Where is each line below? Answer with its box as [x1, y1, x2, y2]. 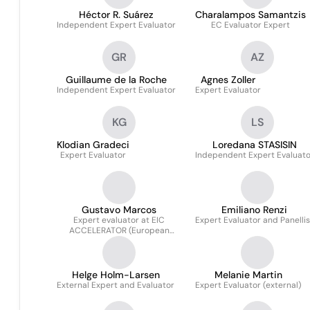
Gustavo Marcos [82, 203, 156, 216]
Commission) [93, 235, 145, 246]
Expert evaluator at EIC [73, 215, 165, 226]
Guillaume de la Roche [66, 73, 167, 86]
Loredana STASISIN [212, 138, 297, 151]
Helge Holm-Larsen [71, 268, 160, 281]
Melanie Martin [214, 268, 282, 281]
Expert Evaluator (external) [195, 280, 301, 291]
